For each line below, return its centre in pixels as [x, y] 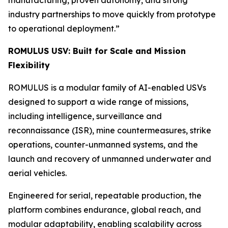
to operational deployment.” [64, 28]
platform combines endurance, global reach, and [105, 209]
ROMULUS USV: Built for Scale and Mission [97, 51]
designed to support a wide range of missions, [98, 102]
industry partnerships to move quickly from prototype [112, 14]
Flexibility [29, 65]
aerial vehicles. [37, 173]
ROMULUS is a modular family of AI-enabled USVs [107, 87]
